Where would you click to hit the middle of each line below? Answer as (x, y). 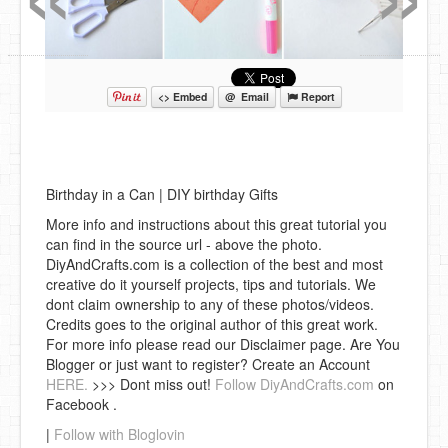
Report (316, 97)
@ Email (246, 97)
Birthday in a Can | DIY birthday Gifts (162, 194)
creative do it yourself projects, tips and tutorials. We (211, 284)
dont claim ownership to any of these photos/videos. (210, 304)
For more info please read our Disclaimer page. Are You (223, 344)
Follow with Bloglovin (119, 434)
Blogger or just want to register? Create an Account (208, 364)
